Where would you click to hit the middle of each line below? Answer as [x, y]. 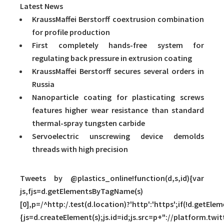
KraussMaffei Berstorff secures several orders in [118, 71]
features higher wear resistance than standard [118, 110]
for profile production [71, 32]
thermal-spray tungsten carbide [88, 123]
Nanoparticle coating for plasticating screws [118, 97]
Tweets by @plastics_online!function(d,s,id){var [112, 178]
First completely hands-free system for [118, 45]
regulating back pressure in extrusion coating [112, 58]
